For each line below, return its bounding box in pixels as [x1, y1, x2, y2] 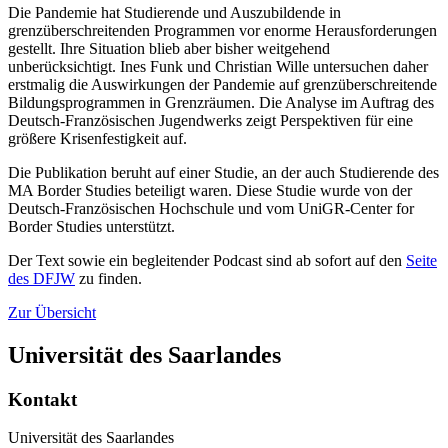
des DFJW [8, 269, 75, 287]
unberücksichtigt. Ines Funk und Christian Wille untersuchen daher [8, 57, 428, 75]
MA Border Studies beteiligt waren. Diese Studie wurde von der [8, 181, 412, 199]
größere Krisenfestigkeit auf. [8, 129, 187, 147]
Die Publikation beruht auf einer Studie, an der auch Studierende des [8, 163, 439, 181]
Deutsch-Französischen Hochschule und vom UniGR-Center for [8, 199, 414, 217]
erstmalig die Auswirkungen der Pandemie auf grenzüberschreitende [8, 75, 437, 93]
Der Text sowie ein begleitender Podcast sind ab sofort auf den [8, 251, 406, 269]
